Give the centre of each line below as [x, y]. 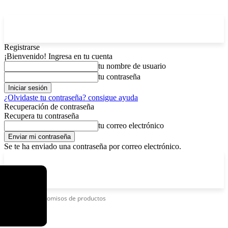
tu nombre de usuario [132, 66]
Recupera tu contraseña [41, 116]
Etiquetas [17, 198]
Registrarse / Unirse [161, 158]
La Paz [31, 158]
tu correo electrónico [131, 125]
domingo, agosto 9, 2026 [87, 158]
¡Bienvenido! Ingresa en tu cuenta [58, 56]
